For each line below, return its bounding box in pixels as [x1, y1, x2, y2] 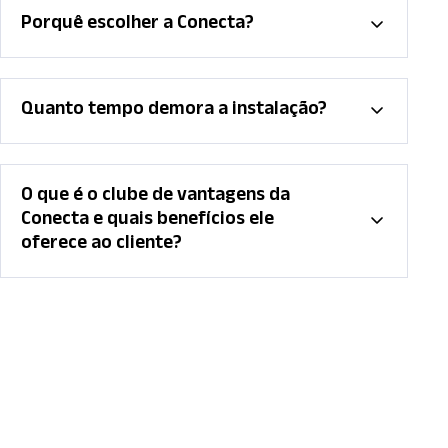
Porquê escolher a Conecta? [21, 9, 254, 42]
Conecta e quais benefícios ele [21, 205, 274, 238]
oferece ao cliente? [21, 229, 182, 262]
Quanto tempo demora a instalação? [21, 95, 327, 128]
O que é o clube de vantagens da [21, 181, 290, 214]
